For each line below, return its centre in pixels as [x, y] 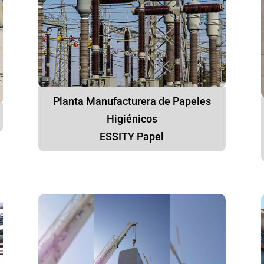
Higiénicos [132, 119]
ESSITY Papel [132, 137]
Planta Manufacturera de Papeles [132, 101]
